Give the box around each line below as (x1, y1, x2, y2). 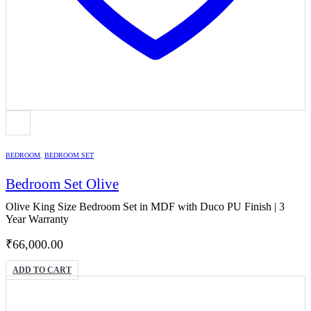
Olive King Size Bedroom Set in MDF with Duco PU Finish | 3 (6, 201, 285, 213)
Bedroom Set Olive (6, 176, 119, 192)
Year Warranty (6, 213, 69, 226)
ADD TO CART (12, 265, 72, 276)
